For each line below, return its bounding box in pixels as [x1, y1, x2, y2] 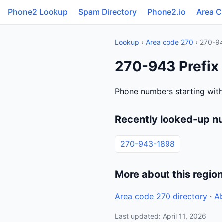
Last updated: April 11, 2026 [115, 212, 206, 220]
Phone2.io [147, 7, 186, 17]
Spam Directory [78, 7, 137, 17]
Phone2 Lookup [8, 7, 68, 17]
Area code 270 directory [115, 191, 207, 201]
